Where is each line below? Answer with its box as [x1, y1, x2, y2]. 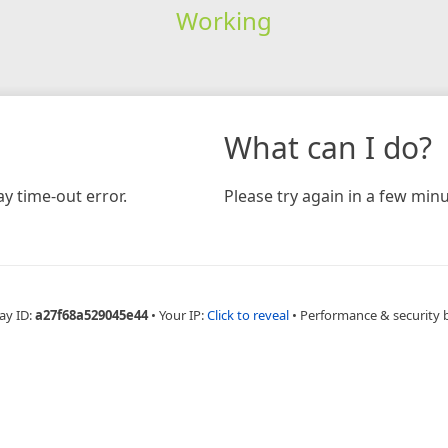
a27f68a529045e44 [34, 305, 148, 324]
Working [175, 3, 272, 37]
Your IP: [158, 305, 207, 324]
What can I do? [224, 126, 432, 168]
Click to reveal [206, 305, 289, 324]
